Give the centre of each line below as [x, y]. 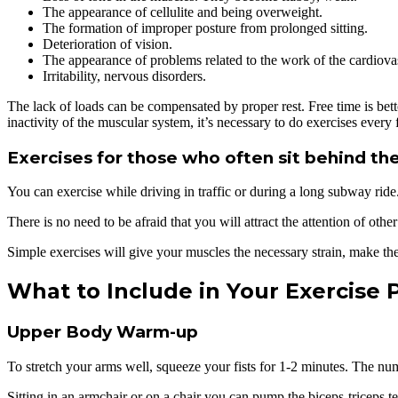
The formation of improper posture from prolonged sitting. [205, 28]
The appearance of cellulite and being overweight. [183, 12]
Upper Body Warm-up [103, 332]
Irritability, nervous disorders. [124, 76]
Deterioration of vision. [107, 44]
